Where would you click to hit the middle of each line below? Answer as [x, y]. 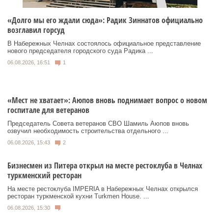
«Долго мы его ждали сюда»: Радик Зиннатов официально [105, 20]
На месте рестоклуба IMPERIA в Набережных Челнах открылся [103, 189]
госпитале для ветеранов [48, 110]
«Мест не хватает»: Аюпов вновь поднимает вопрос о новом [107, 100]
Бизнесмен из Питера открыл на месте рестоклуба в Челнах [105, 165]
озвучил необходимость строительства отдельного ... [88, 131]
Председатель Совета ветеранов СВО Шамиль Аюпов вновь [98, 124]
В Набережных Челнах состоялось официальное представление [104, 44]
